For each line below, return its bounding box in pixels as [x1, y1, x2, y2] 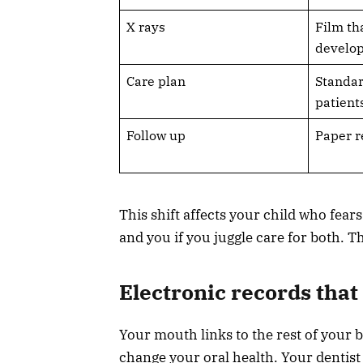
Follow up [126, 126, 186, 143]
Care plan [126, 72, 186, 89]
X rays [126, 18, 165, 35]
